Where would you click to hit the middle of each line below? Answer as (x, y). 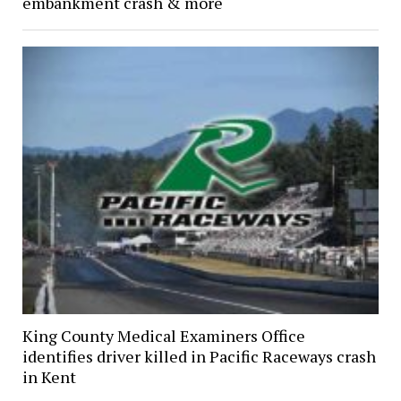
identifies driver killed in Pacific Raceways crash (199, 357)
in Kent (49, 377)
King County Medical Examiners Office (163, 336)
